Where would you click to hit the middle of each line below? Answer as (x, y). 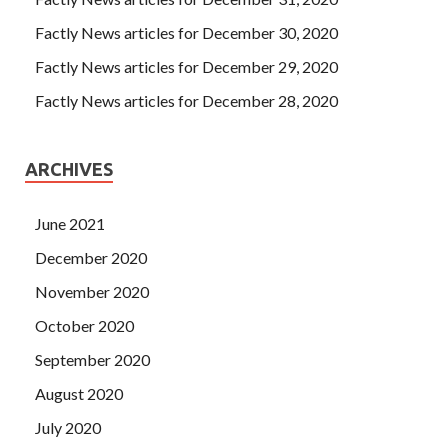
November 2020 (92, 291)
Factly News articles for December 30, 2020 (186, 32)
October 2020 (84, 325)
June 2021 (70, 223)
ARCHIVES (69, 168)
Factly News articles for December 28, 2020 (186, 100)
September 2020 (92, 359)
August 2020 (79, 393)
